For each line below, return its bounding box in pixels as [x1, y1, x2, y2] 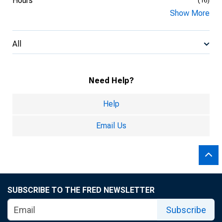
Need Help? [88, 76, 134, 85]
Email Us [96, 121, 126, 130]
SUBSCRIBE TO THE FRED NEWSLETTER [7, 185, 155, 195]
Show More [170, 8, 210, 18]
